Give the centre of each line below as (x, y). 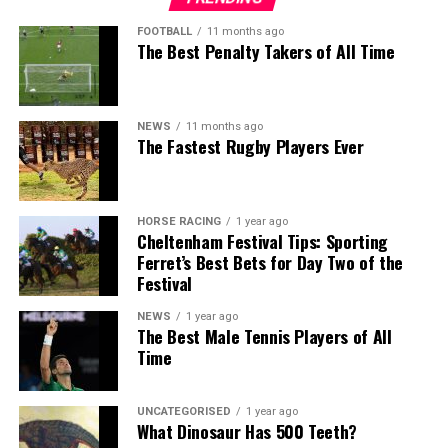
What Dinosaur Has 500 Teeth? (247, 430)
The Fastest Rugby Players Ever (250, 145)
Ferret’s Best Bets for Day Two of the (269, 261)
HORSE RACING (178, 221)
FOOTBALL (164, 31)
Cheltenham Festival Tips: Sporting (262, 240)
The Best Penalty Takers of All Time (265, 50)
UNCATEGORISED (183, 411)
